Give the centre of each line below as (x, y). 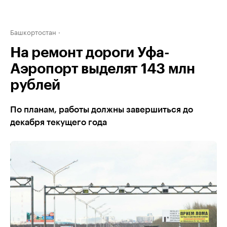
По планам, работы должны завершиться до (102, 110)
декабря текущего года (59, 122)
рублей (35, 85)
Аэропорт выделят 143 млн (103, 69)
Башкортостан (33, 31)
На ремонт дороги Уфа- (90, 53)
